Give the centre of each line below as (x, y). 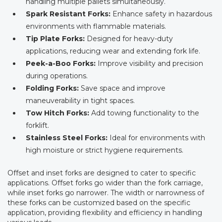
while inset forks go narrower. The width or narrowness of (106, 193)
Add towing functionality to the (144, 113)
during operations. (57, 76)
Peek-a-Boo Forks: (61, 64)
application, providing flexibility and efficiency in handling (105, 213)
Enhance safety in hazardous (161, 14)
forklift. (37, 126)
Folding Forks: (52, 88)
